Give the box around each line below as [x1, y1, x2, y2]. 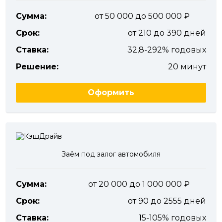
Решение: [16, 62, 58, 72]
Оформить [88, 88, 134, 98]
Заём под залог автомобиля [61, 150, 161, 159]
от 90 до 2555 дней [128, 196, 206, 206]
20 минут [168, 62, 206, 72]
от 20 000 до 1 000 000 [88, 179, 184, 189]
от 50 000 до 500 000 [95, 11, 184, 21]
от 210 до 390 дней [128, 28, 206, 38]
